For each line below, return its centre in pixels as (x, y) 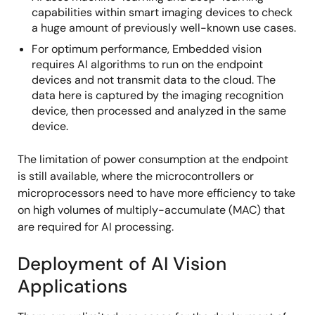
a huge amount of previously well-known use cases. (164, 28)
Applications (72, 286)
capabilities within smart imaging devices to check (162, 12)
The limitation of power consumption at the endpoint (153, 159)
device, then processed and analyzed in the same (159, 111)
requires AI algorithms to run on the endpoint (147, 64)
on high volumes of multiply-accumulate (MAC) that (151, 210)
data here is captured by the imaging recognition (157, 95)
